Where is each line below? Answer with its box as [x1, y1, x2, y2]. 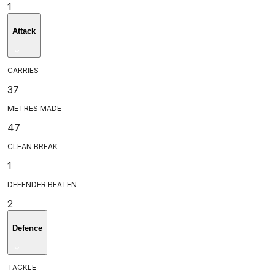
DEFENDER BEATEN [7, 179, 77, 189]
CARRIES [7, 65, 39, 75]
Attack [12, 26, 36, 36]
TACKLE [7, 262, 36, 272]
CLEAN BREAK [7, 141, 58, 151]
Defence [12, 223, 42, 233]
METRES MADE [7, 103, 61, 113]
